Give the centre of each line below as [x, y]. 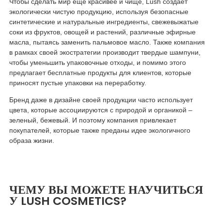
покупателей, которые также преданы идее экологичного [100, 131]
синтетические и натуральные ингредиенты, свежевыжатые [104, 22]
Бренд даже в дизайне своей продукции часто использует [101, 100]
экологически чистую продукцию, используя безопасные [99, 12]
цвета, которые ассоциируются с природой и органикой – [101, 110]
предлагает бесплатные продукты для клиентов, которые [100, 73]
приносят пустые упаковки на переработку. [77, 83]
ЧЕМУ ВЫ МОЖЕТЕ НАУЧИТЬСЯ [106, 190]
